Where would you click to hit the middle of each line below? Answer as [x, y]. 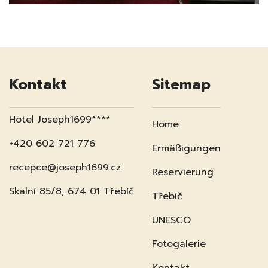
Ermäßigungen [186, 148]
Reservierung [183, 172]
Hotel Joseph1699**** [60, 119]
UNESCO [171, 220]
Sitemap [181, 84]
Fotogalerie [179, 244]
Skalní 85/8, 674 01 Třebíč [71, 191]
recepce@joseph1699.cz [65, 167]
